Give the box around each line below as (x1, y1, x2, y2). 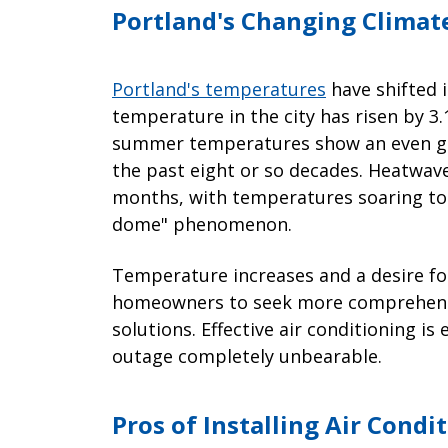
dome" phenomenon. (112, 212, 292, 237)
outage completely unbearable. (112, 344, 382, 369)
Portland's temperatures (112, 77, 326, 102)
